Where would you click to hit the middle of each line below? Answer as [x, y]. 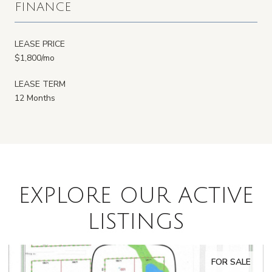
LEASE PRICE [40, 44]
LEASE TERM [40, 84]
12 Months [35, 98]
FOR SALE [231, 262]
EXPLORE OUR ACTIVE [136, 195]
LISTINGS [136, 222]
